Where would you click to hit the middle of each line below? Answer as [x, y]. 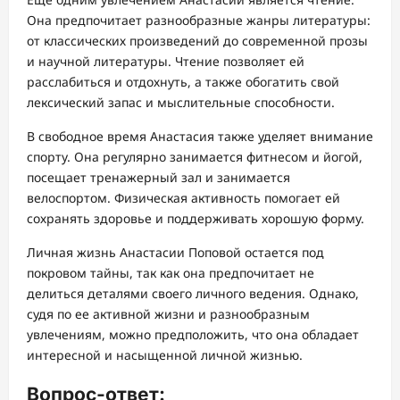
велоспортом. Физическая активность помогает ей [183, 197]
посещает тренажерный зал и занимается [158, 177]
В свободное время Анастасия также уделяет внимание [200, 136]
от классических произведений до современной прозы [197, 40]
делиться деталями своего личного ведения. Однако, [193, 293]
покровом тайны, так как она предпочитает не [171, 272]
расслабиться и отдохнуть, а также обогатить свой [183, 81]
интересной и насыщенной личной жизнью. [165, 354]
